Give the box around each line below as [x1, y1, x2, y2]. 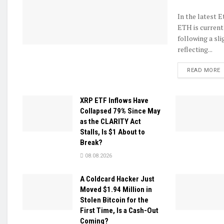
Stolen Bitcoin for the [80, 195, 148, 205]
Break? [80, 138, 102, 147]
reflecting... [177, 44, 212, 54]
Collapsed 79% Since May [80, 106, 160, 116]
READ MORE [187, 67, 220, 74]
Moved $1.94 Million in [80, 185, 152, 194]
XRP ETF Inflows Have [80, 96, 148, 105]
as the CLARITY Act [80, 117, 141, 126]
